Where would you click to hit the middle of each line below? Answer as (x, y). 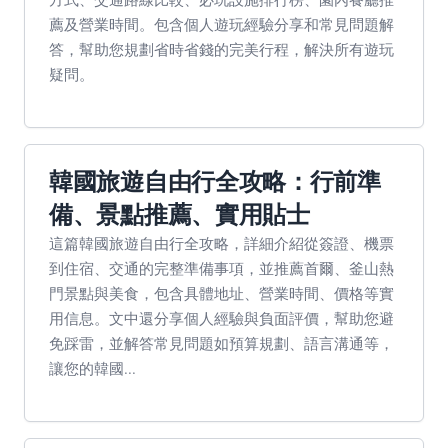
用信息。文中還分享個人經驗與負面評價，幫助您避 (221, 318)
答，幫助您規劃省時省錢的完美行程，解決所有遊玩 (221, 49)
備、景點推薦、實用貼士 (179, 214)
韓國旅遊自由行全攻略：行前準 (215, 181)
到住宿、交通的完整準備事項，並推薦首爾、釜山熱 (221, 268)
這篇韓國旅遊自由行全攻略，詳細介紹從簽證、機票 (221, 243)
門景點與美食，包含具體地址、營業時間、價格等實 (221, 293)
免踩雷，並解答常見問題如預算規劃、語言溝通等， (221, 343)
